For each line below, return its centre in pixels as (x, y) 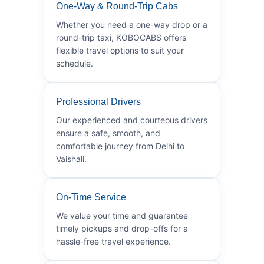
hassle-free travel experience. (113, 241)
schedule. (75, 63)
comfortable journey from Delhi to (120, 146)
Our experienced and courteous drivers (132, 120)
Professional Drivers (98, 101)
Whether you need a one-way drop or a (132, 24)
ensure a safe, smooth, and (108, 133)
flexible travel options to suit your (120, 50)
